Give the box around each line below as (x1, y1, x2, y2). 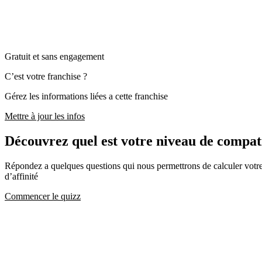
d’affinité (5, 171, 38, 181)
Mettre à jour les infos (5, 111, 85, 122)
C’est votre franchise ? (5, 71, 87, 82)
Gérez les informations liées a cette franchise (5, 91, 168, 102)
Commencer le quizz (5, 191, 81, 201)
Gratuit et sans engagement (5, 51, 104, 62)
